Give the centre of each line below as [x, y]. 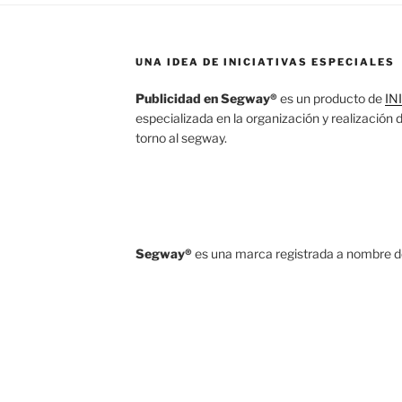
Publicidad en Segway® [207, 98]
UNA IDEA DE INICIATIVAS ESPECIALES [265, 62]
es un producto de [332, 98]
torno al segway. [181, 138]
